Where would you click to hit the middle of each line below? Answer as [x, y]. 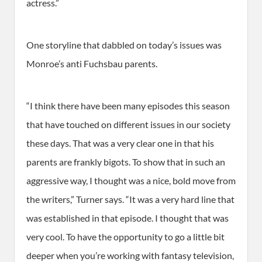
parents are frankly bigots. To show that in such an [126, 162]
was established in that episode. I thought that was [127, 218]
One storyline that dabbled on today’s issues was [124, 45]
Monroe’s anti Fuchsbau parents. [92, 64]
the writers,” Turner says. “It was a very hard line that [130, 199]
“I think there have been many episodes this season [128, 106]
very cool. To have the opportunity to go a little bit [125, 237]
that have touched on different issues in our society [128, 125]
